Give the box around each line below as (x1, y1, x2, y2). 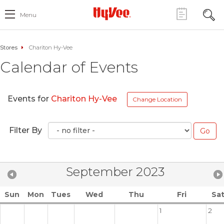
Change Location (132, 95, 182, 103)
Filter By (9, 125, 42, 135)
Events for (7, 94, 51, 104)
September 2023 (65, 164, 164, 179)
